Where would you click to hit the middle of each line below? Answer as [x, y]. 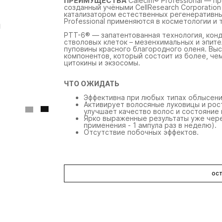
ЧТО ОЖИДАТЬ [92, 83]
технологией [36, 84]
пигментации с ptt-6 [49, 78]
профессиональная [47, 64]
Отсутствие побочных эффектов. [141, 132]
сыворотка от [37, 71]
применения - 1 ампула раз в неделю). [150, 125]
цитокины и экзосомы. [102, 63]
